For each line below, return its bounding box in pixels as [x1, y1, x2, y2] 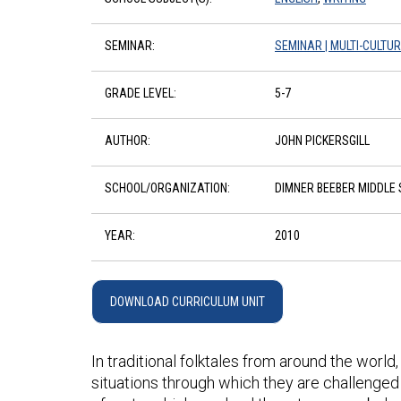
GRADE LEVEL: [105, 86, 176, 100]
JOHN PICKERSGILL [275, 133, 370, 148]
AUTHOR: [105, 133, 150, 148]
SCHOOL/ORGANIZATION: [105, 181, 230, 195]
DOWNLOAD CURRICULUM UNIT [110, 294, 265, 309]
